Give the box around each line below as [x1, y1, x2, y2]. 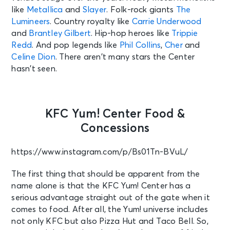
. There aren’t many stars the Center [55, 52, 195, 61]
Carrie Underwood [131, 17, 202, 26]
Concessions [80, 122, 150, 135]
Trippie [171, 29, 198, 37]
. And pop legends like [32, 41, 120, 49]
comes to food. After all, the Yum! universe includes [11, 205, 208, 214]
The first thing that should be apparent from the [11, 169, 200, 178]
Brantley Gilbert [29, 29, 91, 37]
